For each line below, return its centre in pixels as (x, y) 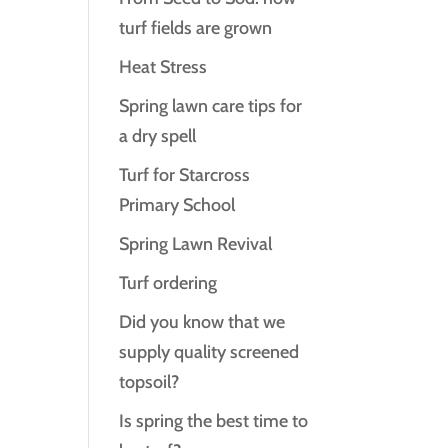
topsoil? (149, 382)
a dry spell (158, 136)
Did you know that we (202, 322)
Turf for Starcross (185, 175)
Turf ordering (168, 283)
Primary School (177, 205)
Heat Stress (163, 67)
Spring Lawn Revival (196, 244)
